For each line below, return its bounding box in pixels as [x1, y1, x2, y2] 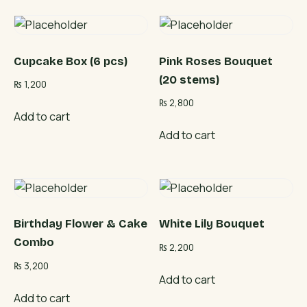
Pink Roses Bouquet [159, 54, 273, 68]
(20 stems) [159, 73, 220, 86]
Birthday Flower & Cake [14, 217, 147, 231]
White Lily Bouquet [159, 217, 265, 231]
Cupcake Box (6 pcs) [14, 54, 127, 68]
